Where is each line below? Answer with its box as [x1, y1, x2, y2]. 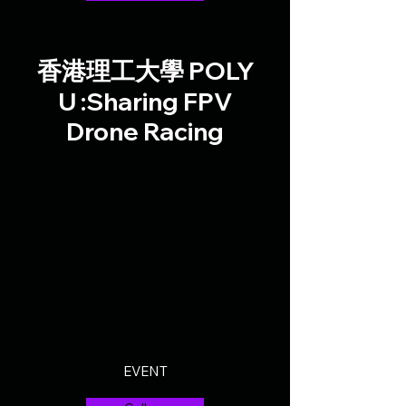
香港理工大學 [36, 58, 184, 85]
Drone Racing [66, 116, 224, 147]
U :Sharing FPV [57, 86, 233, 117]
